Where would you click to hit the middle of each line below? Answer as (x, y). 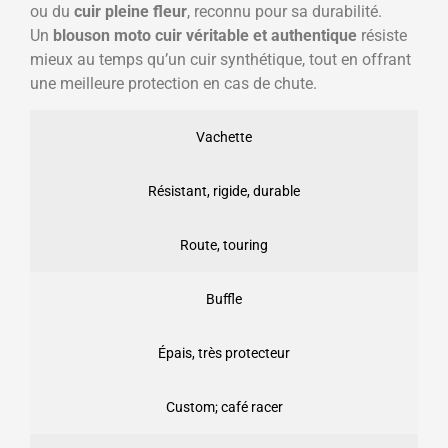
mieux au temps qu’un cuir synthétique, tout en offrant (220, 59)
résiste (382, 35)
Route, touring (224, 245)
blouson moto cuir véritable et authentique (205, 35)
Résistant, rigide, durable (224, 191)
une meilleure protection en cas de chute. (173, 83)
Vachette (224, 137)
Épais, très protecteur (224, 353)
